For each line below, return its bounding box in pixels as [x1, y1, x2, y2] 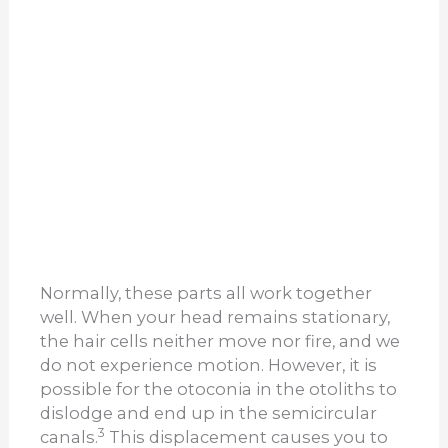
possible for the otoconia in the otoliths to [40, 379, 398, 400]
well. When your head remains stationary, [40, 307, 391, 328]
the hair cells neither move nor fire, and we [40, 331, 401, 352]
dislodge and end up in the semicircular [40, 403, 378, 424]
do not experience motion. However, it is [40, 355, 378, 376]
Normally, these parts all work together [40, 283, 373, 304]
